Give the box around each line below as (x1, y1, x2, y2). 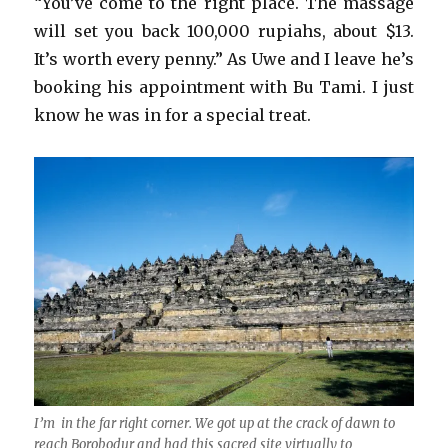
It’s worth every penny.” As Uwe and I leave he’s (34, 48, 414, 69)
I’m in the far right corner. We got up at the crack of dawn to (34, 414, 396, 432)
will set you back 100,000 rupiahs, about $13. (34, 20, 414, 41)
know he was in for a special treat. (34, 104, 312, 125)
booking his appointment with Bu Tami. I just (34, 76, 414, 97)
